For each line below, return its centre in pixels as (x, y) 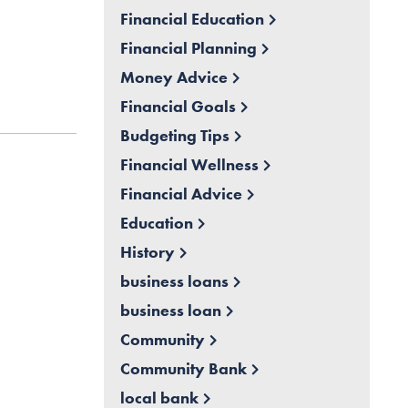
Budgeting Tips (174, 136)
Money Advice (173, 77)
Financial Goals (178, 107)
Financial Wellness (189, 165)
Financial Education (192, 19)
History (147, 252)
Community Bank (183, 369)
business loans (174, 281)
